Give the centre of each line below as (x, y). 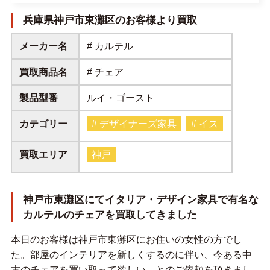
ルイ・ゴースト (121, 98)
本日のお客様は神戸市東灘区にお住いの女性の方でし (126, 240)
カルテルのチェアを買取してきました (110, 215)
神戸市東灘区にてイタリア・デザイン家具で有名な (140, 200)
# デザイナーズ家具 (134, 124)
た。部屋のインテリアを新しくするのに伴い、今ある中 (131, 255)
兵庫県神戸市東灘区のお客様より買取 (110, 20)
